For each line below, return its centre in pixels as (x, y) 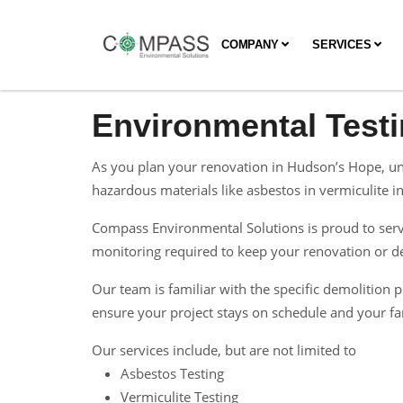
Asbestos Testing (172, 373)
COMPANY (252, 45)
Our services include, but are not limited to (224, 350)
